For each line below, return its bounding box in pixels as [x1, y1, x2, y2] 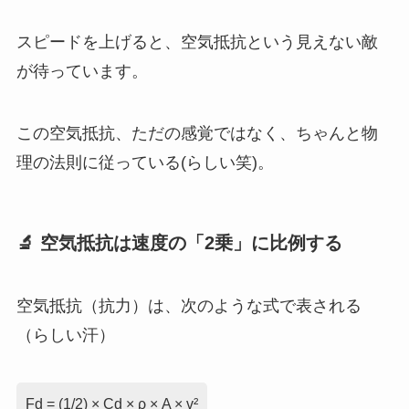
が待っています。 [16, 61, 148, 80]
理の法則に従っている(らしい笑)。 [16, 152, 274, 172]
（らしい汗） [16, 326, 115, 345]
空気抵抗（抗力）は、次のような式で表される [16, 297, 362, 316]
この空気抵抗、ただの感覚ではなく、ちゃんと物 [16, 123, 378, 142]
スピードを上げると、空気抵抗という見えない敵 [16, 32, 378, 51]
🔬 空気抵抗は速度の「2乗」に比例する [16, 232, 342, 253]
